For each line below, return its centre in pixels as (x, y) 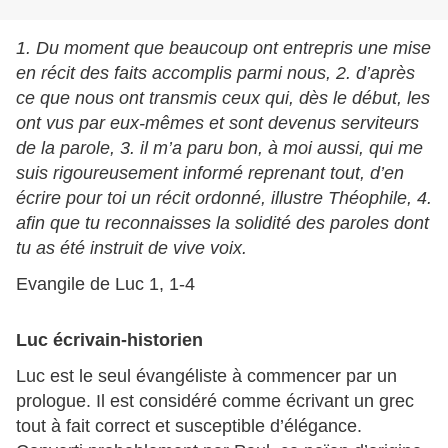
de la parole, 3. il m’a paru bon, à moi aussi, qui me (219, 148)
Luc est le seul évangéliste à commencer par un (206, 376)
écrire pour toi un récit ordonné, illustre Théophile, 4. (224, 198)
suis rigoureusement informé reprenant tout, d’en (210, 173)
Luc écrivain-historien (109, 340)
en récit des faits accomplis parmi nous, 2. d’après (215, 73)
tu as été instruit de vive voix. (131, 248)
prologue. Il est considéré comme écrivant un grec (215, 401)
